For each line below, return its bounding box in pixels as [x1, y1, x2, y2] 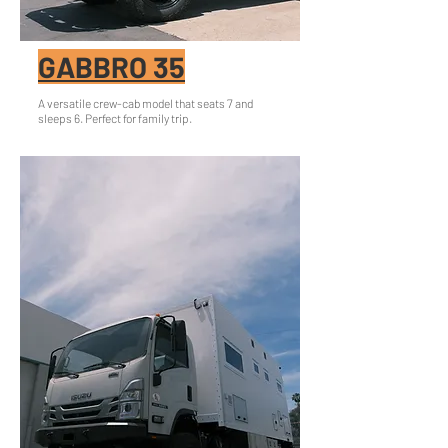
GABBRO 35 [38, 49, 185, 84]
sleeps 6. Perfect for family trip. [38, 111, 192, 125]
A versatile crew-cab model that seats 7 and [38, 96, 253, 110]
